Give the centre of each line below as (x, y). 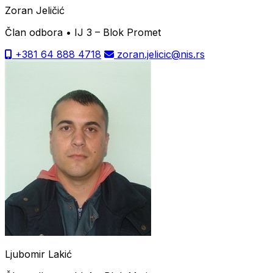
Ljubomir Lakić (38, 254)
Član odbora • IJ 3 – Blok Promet (83, 32)
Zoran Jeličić (35, 10)
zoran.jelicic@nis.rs (159, 54)
